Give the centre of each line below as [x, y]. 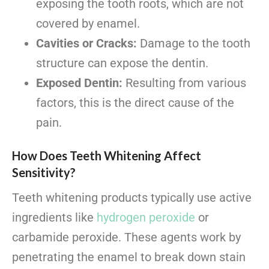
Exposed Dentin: [79, 83]
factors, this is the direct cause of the [135, 102]
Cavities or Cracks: [86, 43]
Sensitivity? [44, 172]
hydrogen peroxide [146, 217]
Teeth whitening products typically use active [132, 197]
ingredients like [54, 217]
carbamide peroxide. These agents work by [126, 237]
